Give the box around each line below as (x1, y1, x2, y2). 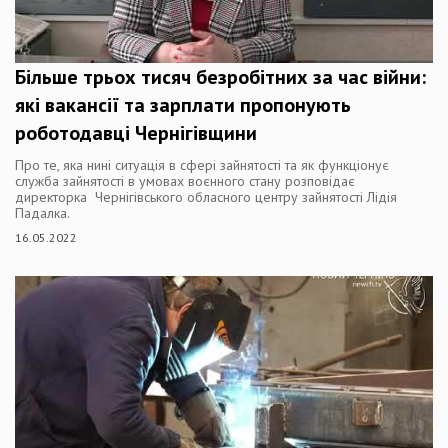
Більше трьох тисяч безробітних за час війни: (15, 64, 426, 90)
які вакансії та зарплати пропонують (15, 92, 351, 118)
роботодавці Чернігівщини (15, 120, 257, 146)
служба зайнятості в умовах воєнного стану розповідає (15, 172, 355, 190)
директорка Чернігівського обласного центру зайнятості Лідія (15, 188, 397, 206)
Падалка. (15, 204, 70, 222)
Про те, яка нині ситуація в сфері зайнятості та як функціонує (15, 156, 389, 174)
